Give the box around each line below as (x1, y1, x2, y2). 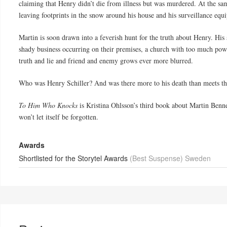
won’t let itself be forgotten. (19, 112, 99, 122)
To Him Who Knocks (19, 100, 78, 110)
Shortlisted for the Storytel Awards (19, 153, 130, 164)
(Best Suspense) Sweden (130, 153, 211, 164)
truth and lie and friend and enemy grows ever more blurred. (19, 56, 194, 66)
